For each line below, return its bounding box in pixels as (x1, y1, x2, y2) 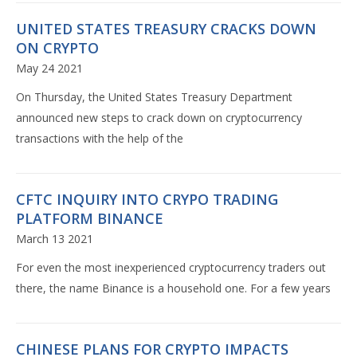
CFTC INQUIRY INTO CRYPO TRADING (16, 190, 278, 210)
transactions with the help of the (16, 131, 183, 147)
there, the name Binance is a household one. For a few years (16, 280, 331, 296)
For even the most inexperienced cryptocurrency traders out (16, 260, 326, 276)
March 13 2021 (16, 231, 93, 247)
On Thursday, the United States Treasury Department (16, 89, 292, 105)
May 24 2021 (16, 61, 83, 76)
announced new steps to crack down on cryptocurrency (16, 110, 302, 126)
